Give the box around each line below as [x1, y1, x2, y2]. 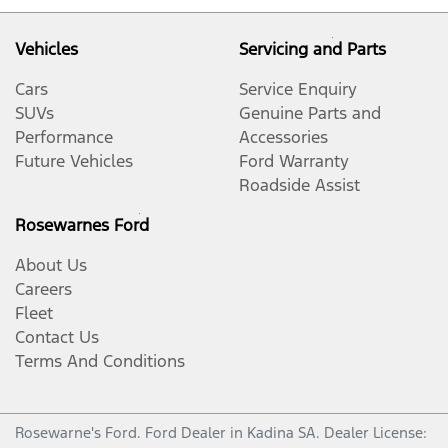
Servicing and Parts [239, 37, 386, 60]
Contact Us [15, 325, 99, 348]
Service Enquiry [239, 77, 357, 100]
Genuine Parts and [239, 101, 381, 124]
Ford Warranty [239, 149, 349, 172]
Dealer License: [324, 422, 427, 442]
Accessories [239, 125, 328, 148]
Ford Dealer [145, 422, 226, 442]
